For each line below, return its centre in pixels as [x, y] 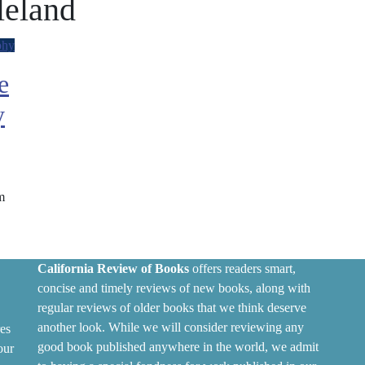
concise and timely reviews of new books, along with [174, 288]
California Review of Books [113, 268]
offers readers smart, [242, 268]
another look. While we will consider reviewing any [171, 327]
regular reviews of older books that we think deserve [172, 308]
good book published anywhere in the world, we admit [178, 347]
